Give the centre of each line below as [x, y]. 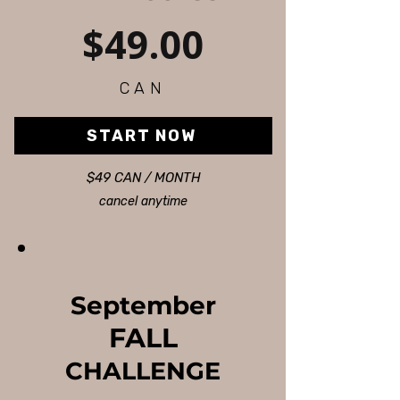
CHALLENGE [143, 371]
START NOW [142, 136]
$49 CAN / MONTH [143, 178]
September [143, 306]
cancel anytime [143, 202]
